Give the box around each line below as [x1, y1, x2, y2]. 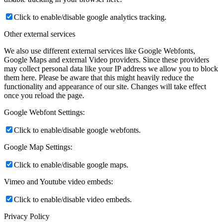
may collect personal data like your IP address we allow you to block [4, 64, 218, 73]
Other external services [4, 30, 75, 39]
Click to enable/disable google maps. [14, 161, 128, 169]
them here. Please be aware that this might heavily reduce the [4, 73, 194, 82]
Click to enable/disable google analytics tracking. [14, 13, 166, 22]
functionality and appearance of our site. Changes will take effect [4, 82, 206, 91]
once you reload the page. [4, 91, 84, 100]
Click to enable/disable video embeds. [14, 195, 132, 204]
